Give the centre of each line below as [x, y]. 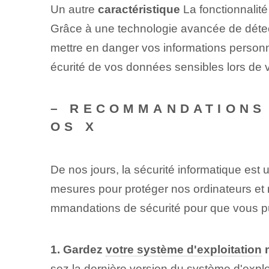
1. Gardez [78, 250]
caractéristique [139, 10]
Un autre [74, 10]
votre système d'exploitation [183, 250]
